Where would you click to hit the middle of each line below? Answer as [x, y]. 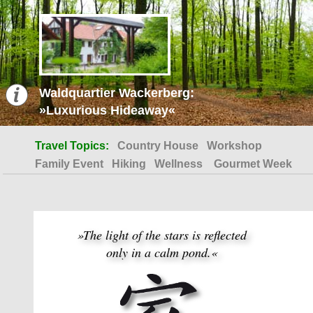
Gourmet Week [253, 164]
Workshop [234, 146]
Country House [158, 146]
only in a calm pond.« [162, 252]
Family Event [69, 164]
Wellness [180, 164]
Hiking [129, 164]
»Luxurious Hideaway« [107, 110]
